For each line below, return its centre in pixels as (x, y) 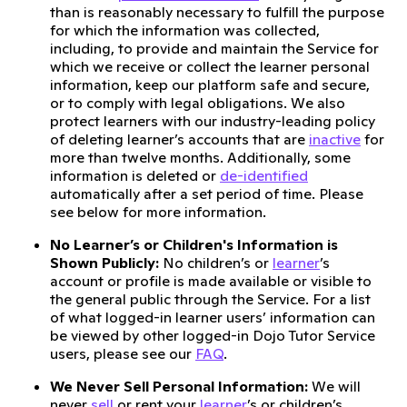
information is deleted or (135, 175)
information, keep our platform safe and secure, (210, 84)
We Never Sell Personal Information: (179, 386)
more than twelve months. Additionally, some (200, 157)
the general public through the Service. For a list (210, 299)
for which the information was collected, (185, 30)
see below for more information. (158, 212)
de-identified (264, 175)
